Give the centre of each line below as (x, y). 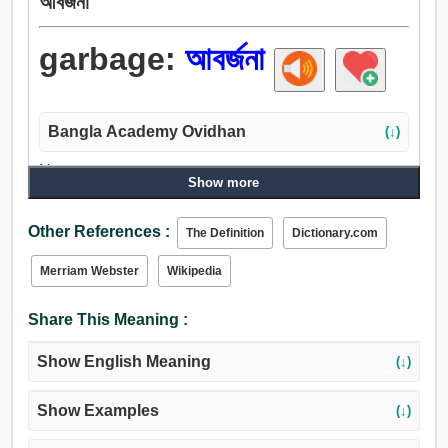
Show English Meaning (123, 362)
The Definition (224, 233)
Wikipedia (194, 271)
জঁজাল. (56, 215)
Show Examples (97, 411)
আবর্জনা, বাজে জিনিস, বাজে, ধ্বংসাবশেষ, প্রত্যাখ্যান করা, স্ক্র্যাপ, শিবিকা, (222, 193)
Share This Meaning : (107, 320)
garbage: (111, 59)
